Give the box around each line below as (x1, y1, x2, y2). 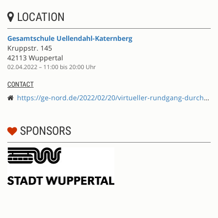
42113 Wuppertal (7, 53, 63, 62)
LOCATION (14, 10, 65, 24)
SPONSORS (17, 124, 71, 138)
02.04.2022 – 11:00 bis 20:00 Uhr (7, 62, 96, 71)
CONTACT (7, 80, 34, 88)
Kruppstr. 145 (7, 43, 52, 53)
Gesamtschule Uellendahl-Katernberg (7, 33, 132, 43)
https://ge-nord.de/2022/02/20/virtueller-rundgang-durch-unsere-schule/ (17, 92, 204, 102)
